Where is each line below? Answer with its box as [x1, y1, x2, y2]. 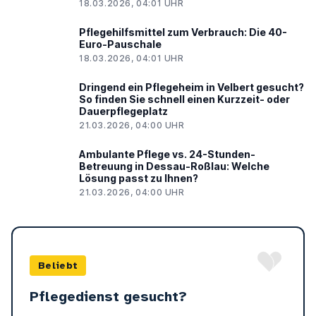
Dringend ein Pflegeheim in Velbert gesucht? [79, 81, 304, 94]
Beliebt [38, 260, 78, 272]
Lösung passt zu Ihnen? [79, 172, 198, 185]
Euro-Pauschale [79, 38, 162, 51]
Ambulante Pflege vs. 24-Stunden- [79, 148, 255, 161]
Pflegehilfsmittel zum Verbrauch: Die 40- [79, 26, 287, 39]
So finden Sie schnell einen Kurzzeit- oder [79, 93, 290, 106]
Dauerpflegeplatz [79, 105, 168, 118]
